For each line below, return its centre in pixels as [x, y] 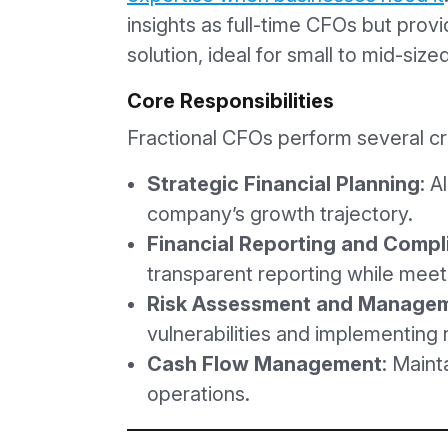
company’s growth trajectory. [280, 213]
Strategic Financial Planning [283, 183]
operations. [198, 393]
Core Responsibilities [230, 100]
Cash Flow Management [264, 363]
